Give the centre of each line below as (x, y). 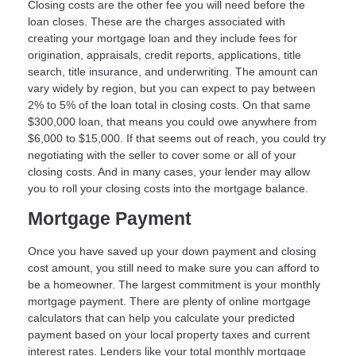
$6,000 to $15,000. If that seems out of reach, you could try (177, 139)
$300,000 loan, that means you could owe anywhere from (172, 122)
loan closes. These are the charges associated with (157, 22)
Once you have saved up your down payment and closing (172, 251)
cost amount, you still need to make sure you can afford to (174, 267)
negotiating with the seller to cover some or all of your (162, 155)
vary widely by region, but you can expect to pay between (172, 89)
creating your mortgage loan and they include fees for (163, 39)
